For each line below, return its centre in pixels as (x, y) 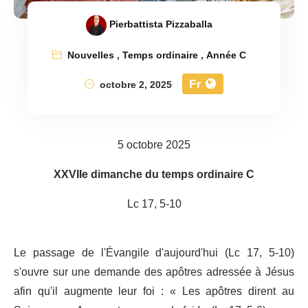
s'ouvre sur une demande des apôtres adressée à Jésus (154, 273)
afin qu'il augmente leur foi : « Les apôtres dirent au (154, 292)
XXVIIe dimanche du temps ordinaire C (154, 175)
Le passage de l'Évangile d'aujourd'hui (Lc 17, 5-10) (154, 253)
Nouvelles (90, 56)
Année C (226, 56)
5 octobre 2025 (154, 145)
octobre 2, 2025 (134, 85)
